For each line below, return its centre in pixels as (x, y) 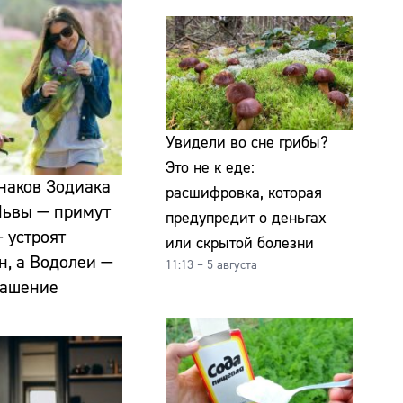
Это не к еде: (210, 168)
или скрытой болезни (240, 244)
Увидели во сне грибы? (247, 143)
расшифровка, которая (244, 193)
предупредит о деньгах (246, 219)
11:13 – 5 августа (211, 266)
